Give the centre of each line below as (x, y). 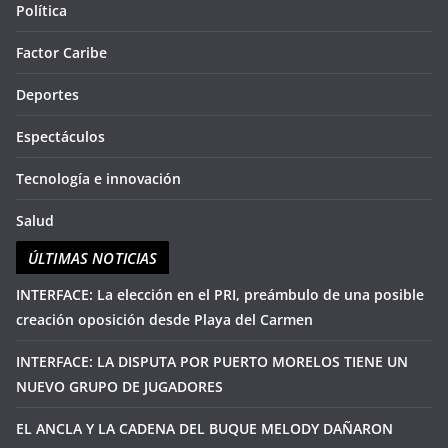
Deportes (47, 95)
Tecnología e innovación (98, 179)
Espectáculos (60, 137)
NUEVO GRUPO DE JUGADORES (119, 387)
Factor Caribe (61, 53)
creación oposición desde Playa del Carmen (164, 320)
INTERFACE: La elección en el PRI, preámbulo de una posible (220, 295)
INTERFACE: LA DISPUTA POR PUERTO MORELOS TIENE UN (212, 362)
